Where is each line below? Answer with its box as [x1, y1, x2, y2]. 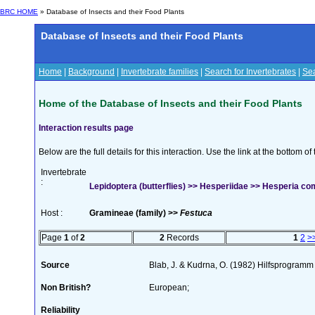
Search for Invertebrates [205, 67, 296, 77]
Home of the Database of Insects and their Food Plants [39, 97, 302, 109]
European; [149, 282, 189, 292]
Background [68, 67, 115, 77]
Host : [41, 207, 63, 218]
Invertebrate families [121, 67, 198, 77]
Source [41, 259, 70, 270]
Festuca [180, 207, 212, 218]
